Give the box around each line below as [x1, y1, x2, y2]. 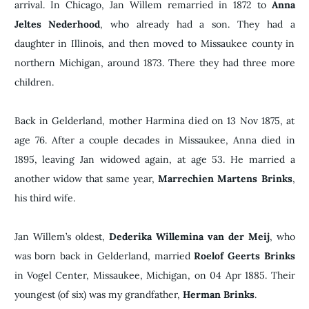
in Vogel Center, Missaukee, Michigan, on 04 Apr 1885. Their [14, 268, 295, 281]
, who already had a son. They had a [100, 17, 295, 30]
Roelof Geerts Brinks [194, 249, 295, 262]
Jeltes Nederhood [14, 17, 101, 30]
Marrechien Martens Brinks [158, 172, 292, 185]
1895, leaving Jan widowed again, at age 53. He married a [14, 152, 295, 166]
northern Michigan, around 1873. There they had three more [14, 56, 295, 69]
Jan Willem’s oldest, [14, 230, 109, 243]
